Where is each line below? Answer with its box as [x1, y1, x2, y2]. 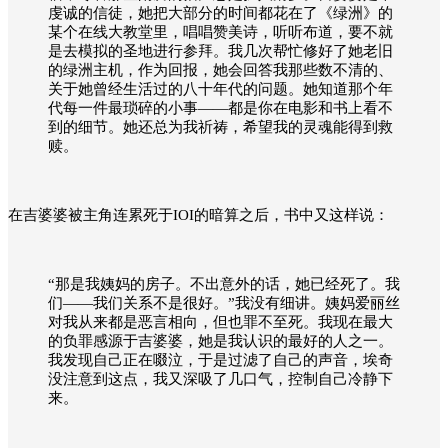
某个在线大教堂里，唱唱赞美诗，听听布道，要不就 [48, 23, 393, 40]
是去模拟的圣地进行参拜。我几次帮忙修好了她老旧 [48, 42, 393, 59]
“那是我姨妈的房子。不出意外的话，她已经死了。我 [48, 275, 400, 292]
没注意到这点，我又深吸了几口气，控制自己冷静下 [48, 370, 393, 387]
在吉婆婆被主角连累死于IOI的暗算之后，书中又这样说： [8, 206, 389, 223]
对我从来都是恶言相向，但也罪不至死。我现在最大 [48, 313, 393, 330]
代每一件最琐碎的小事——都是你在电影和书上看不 [48, 99, 393, 116]
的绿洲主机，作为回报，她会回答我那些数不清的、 [48, 61, 393, 78]
